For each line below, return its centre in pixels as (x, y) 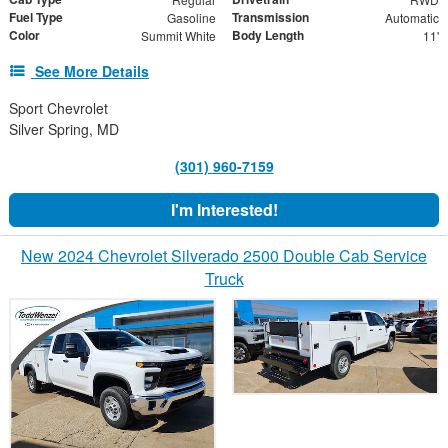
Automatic (411, 17)
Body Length (268, 34)
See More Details (92, 70)
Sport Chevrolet (58, 107)
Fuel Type (36, 16)
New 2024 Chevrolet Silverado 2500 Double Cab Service (224, 255)
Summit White (178, 35)
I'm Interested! (224, 209)
